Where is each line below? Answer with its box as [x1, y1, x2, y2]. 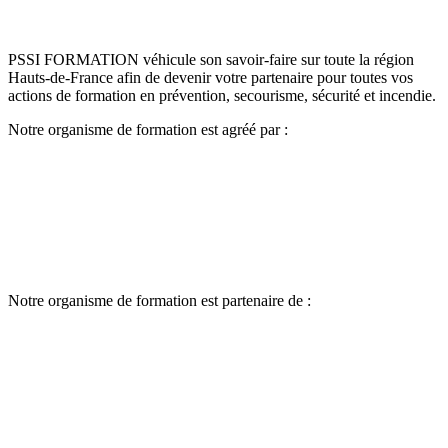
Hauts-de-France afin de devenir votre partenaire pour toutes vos [8, 68, 413, 86]
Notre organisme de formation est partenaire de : [8, 291, 311, 309]
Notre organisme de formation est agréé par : [8, 120, 288, 138]
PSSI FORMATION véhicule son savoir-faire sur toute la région [8, 50, 414, 68]
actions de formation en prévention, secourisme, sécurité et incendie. [8, 86, 436, 104]
